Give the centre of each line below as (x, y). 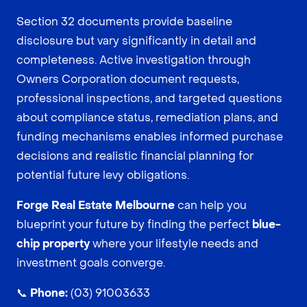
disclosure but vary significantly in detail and (136, 40)
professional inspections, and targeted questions (149, 98)
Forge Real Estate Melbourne (96, 205)
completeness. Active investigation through (134, 60)
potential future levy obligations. (103, 175)
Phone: (49, 293)
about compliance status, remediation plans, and (147, 117)
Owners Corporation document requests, (128, 79)
